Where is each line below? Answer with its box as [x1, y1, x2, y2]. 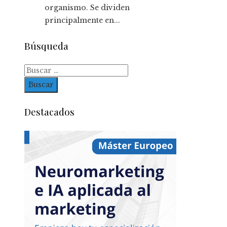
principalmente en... [45, 15, 120, 25]
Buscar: [24, 65, 51, 75]
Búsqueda [24, 39, 68, 52]
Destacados [24, 105, 74, 119]
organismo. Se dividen [45, 3, 130, 12]
